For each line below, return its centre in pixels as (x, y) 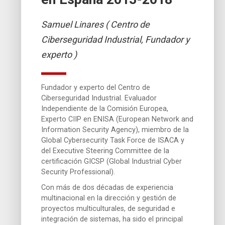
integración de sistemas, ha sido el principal (112, 219)
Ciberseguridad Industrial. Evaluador (99, 98)
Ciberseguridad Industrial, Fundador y (116, 39)
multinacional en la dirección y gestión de (109, 198)
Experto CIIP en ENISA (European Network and (118, 119)
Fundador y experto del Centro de (96, 87)
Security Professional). (78, 172)
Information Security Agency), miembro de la (115, 130)
